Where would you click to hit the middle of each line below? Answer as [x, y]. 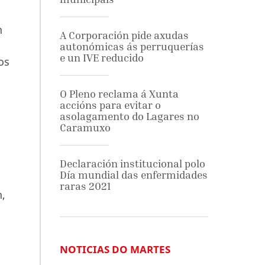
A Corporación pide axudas [124, 35]
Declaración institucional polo [132, 164]
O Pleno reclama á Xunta [119, 94]
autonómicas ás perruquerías [132, 46]
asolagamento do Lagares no [129, 116]
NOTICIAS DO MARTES [115, 249]
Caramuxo [85, 127]
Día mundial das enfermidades [133, 175]
